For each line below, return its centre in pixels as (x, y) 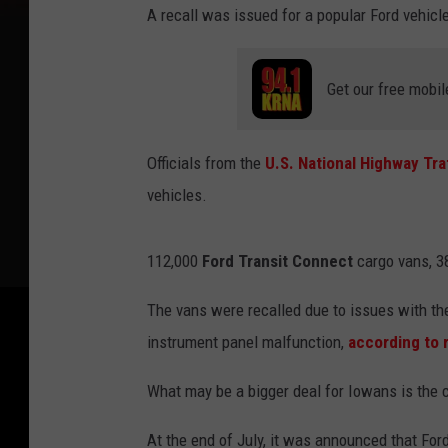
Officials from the (206, 162)
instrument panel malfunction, (245, 341)
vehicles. (177, 194)
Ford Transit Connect (277, 260)
